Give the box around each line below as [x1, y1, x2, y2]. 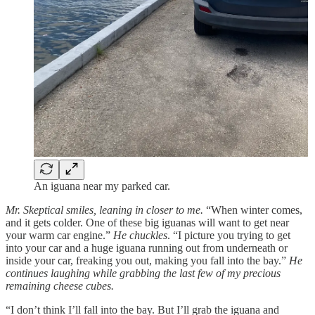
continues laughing [6, 266, 90, 279]
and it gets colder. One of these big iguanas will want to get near [6, 216, 289, 229]
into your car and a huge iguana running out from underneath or [6, 241, 288, 254]
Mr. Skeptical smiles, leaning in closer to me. [6, 203, 206, 216]
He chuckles [113, 229, 167, 241]
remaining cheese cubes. [6, 279, 114, 292]
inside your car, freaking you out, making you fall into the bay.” [6, 254, 289, 266]
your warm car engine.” [6, 229, 113, 241]
